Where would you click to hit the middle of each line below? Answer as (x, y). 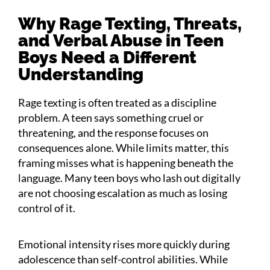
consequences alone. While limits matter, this (124, 147)
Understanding (81, 74)
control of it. (47, 208)
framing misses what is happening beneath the (126, 162)
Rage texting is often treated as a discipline (117, 102)
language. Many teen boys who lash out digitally (129, 177)
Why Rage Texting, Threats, (130, 24)
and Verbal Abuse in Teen (121, 40)
